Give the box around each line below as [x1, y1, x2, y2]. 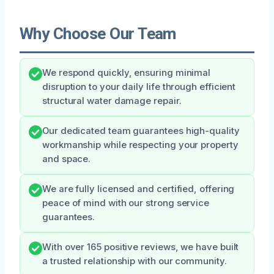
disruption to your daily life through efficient [42, 81, 236, 92]
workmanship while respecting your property [42, 139, 239, 150]
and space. [42, 153, 91, 165]
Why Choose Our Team [20, 24, 176, 43]
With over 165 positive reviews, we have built [42, 241, 239, 253]
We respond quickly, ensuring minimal [42, 67, 211, 78]
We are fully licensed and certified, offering [42, 183, 235, 194]
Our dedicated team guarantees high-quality [42, 125, 240, 136]
